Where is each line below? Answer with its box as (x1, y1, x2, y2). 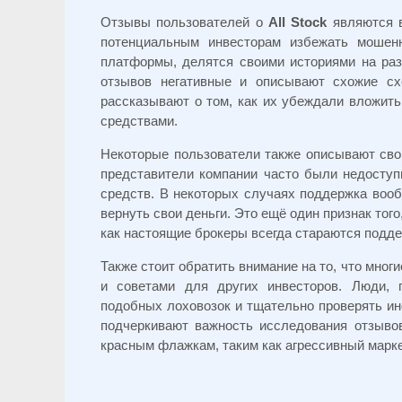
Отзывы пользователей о (100, 14, 269, 31)
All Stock (268, 14, 328, 31)
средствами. (100, 113, 178, 129)
